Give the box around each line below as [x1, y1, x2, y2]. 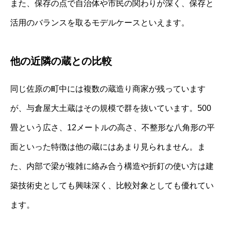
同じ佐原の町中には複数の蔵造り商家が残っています [10, 84, 206, 93]
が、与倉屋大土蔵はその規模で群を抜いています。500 [10, 103, 211, 112]
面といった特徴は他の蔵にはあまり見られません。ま [10, 142, 206, 151]
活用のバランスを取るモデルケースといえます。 [10, 18, 189, 27]
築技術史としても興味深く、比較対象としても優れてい [10, 181, 214, 190]
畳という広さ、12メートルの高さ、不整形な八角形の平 [10, 123, 215, 132]
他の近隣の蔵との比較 [10, 55, 112, 67]
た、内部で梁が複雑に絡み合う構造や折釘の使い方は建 [10, 161, 214, 170]
